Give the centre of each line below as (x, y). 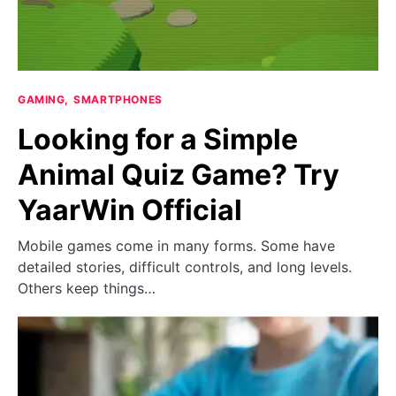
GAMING (42, 100)
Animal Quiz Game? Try (179, 175)
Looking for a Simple (158, 140)
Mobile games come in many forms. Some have (176, 246)
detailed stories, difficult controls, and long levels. (185, 267)
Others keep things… (87, 289)
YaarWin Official (130, 210)
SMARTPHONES (118, 100)
